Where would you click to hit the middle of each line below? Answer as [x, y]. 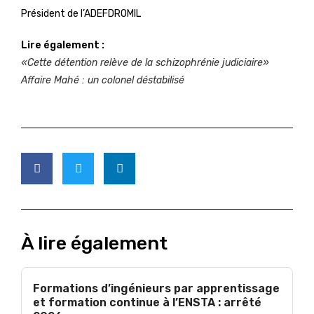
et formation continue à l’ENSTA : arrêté [147, 302]
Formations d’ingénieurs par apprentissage [156, 288]
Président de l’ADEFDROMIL [81, 14]
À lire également [94, 243]
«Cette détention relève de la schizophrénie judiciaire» [145, 63]
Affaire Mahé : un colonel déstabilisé [103, 80]
